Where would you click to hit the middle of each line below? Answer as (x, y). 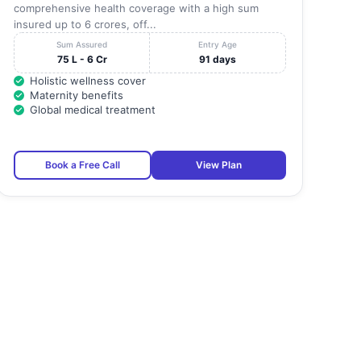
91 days (218, 60)
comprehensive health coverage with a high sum (136, 8)
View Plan (218, 165)
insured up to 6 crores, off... (85, 25)
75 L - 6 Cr (82, 60)
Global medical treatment (92, 110)
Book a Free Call (82, 165)
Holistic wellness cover (87, 81)
